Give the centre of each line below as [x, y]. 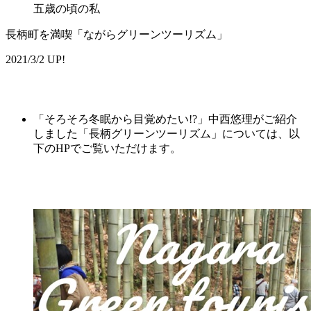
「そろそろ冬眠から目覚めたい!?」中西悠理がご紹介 [165, 119]
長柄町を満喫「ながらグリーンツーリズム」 [117, 35]
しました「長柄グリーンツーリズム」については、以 [167, 134]
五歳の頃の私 [67, 9]
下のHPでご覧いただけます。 [107, 149]
